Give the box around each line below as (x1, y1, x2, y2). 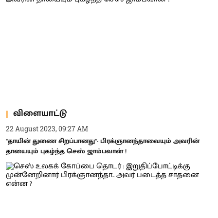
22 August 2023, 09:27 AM (6, 124, 88, 133)
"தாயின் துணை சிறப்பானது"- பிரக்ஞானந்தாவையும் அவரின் (6, 135, 200, 146)
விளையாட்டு (13, 106, 67, 121)
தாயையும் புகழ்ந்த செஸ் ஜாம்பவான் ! (6, 145, 127, 157)
